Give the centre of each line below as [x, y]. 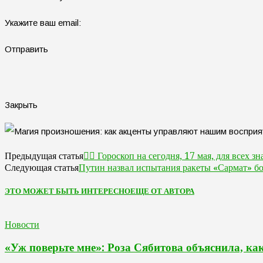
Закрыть [21, 104]
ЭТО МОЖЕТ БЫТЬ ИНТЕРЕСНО [68, 191]
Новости [22, 225]
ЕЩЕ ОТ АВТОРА [162, 191]
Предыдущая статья [44, 156]
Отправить [26, 49]
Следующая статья [42, 167]
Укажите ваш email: [43, 22]
